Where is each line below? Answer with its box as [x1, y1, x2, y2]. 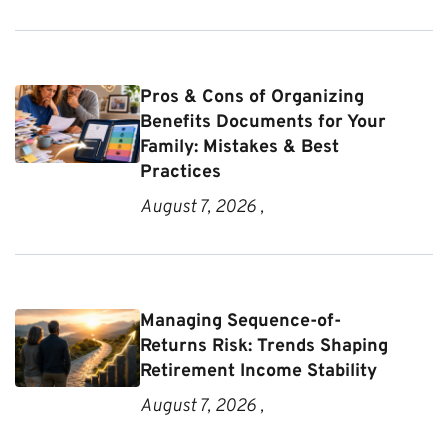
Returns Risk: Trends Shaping [140, 334, 389, 358]
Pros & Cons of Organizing [140, 85, 365, 109]
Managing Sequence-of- [140, 309, 342, 333]
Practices [140, 160, 222, 184]
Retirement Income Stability [140, 359, 378, 383]
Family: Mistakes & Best [140, 135, 340, 159]
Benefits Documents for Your [140, 110, 387, 134]
